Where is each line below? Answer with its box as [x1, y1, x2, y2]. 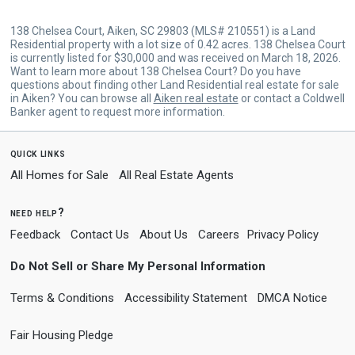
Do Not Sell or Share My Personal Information [10, 258, 265, 273]
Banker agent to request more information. [10, 105, 225, 118]
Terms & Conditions [10, 290, 114, 305]
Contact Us [70, 227, 129, 242]
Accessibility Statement [124, 290, 247, 305]
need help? [10, 205, 65, 219]
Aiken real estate [153, 91, 239, 105]
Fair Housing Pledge [10, 327, 113, 342]
